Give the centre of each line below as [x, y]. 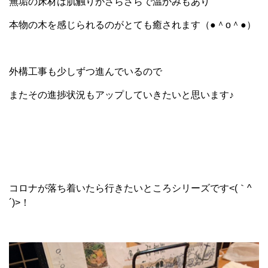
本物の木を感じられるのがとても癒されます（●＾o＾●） [133, 25]
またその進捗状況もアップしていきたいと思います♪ [121, 95]
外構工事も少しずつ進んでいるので [86, 71]
